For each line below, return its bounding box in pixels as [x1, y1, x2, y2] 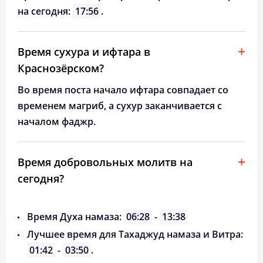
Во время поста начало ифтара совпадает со [18, 83, 228, 96]
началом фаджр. [18, 115, 96, 128]
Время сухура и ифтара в [18, 45, 150, 59]
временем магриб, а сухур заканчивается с [18, 99, 222, 112]
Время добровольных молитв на [18, 155, 193, 169]
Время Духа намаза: [27, 210, 124, 223]
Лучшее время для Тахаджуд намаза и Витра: [27, 228, 243, 241]
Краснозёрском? [18, 61, 104, 75]
